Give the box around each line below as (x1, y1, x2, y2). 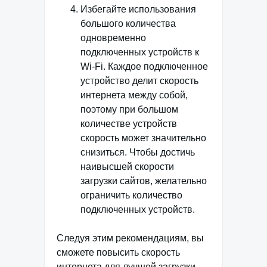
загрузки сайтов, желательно (80, 175, 207, 186)
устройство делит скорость (80, 75, 198, 86)
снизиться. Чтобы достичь (80, 147, 195, 157)
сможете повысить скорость (57, 247, 180, 257)
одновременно (80, 32, 146, 43)
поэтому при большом (80, 104, 178, 114)
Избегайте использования (80, 4, 196, 14)
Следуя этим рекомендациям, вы (57, 232, 204, 243)
